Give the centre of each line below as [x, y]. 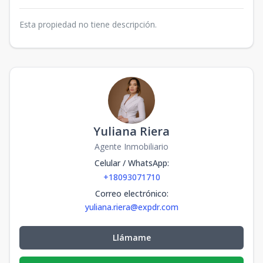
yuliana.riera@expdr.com [131, 207]
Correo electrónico [131, 193]
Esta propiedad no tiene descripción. [88, 24]
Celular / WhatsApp [131, 163]
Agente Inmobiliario [131, 146]
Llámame [131, 237]
